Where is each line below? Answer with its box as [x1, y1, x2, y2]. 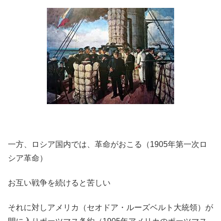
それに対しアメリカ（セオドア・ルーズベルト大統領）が [8, 203, 213, 212]
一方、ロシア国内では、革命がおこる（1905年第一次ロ [8, 140, 207, 148]
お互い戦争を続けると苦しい [8, 178, 110, 187]
